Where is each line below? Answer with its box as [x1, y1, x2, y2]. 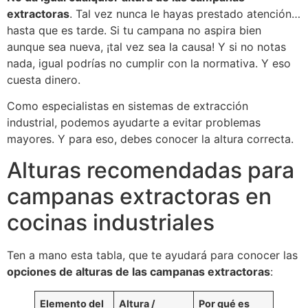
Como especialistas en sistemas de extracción [7, 99, 248, 113]
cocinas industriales [7, 208, 214, 236]
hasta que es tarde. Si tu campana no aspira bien [7, 23, 261, 37]
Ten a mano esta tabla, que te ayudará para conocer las [7, 247, 298, 262]
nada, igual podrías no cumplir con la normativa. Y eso [7, 56, 291, 70]
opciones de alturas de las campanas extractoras [7, 264, 270, 278]
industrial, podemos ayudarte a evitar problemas [7, 115, 261, 130]
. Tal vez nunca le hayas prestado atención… [69, 7, 300, 21]
